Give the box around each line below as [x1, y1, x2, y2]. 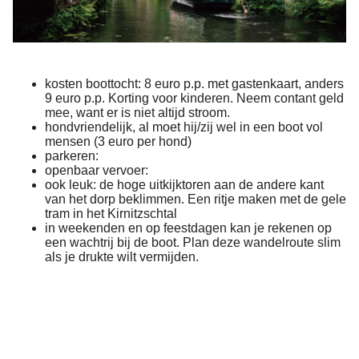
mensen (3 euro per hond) [45, 135, 192, 149]
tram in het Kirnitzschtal [45, 207, 177, 221]
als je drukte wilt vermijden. [45, 250, 199, 264]
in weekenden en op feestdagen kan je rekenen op [45, 221, 332, 236]
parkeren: [45, 149, 99, 163]
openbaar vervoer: [45, 163, 148, 178]
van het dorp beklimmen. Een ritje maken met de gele [45, 192, 346, 207]
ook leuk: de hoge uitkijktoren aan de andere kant [45, 178, 324, 192]
